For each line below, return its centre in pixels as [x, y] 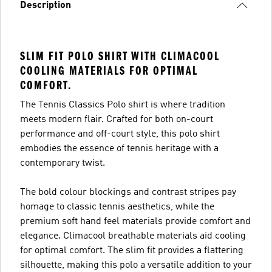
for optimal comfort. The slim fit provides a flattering [132, 250]
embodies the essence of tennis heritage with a [119, 148]
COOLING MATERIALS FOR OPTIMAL [109, 70]
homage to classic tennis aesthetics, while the [117, 207]
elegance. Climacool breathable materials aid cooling [133, 236]
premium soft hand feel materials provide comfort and [135, 221]
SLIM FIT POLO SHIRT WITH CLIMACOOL [120, 56]
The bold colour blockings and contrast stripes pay [128, 192]
